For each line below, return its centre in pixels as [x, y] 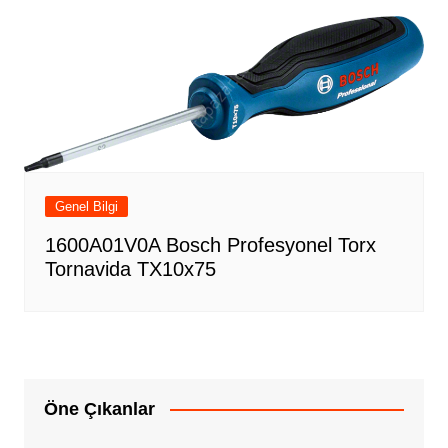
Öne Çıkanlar [99, 408]
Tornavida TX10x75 [130, 268]
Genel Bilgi [86, 206]
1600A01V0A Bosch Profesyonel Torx [210, 244]
